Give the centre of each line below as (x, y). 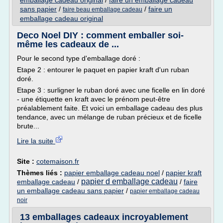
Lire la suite (36, 141)
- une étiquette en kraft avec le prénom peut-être (94, 99)
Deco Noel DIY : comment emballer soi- (100, 35)
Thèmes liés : (41, 173)
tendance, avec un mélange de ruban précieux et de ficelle (109, 117)
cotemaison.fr (58, 161)
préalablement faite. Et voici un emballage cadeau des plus (110, 108)
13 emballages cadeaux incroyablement (104, 217)
